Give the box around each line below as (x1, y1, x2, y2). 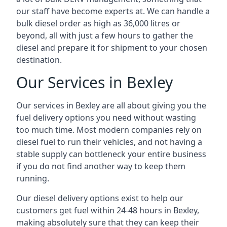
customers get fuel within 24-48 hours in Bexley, (16, 205, 199, 216)
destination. (16, 54, 62, 65)
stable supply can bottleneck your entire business (16, 148, 206, 160)
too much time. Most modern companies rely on (16, 124, 202, 135)
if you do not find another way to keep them (16, 161, 185, 172)
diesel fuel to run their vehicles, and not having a (16, 136, 202, 147)
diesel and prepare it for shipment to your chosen (16, 42, 207, 53)
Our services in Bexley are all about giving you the (16, 100, 206, 111)
